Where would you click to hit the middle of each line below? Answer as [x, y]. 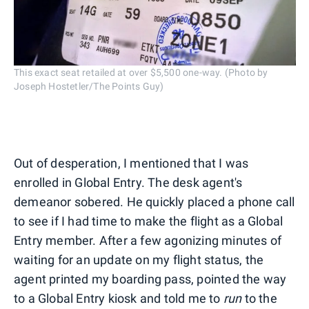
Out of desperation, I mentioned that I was [131, 163]
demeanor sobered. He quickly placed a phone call [154, 201]
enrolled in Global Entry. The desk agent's [128, 182]
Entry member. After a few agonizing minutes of [148, 240]
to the [259, 298]
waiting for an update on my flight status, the [139, 259]
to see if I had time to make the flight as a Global [149, 221]
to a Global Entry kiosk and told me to [119, 298]
